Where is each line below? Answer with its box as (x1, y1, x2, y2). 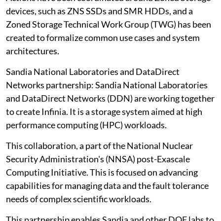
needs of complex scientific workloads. (6, 193, 151, 204)
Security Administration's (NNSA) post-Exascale (6, 153, 190, 164)
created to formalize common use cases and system (6, 32, 200, 43)
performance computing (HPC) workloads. (6, 119, 167, 130)
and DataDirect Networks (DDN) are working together (6, 92, 215, 104)
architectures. (6, 45, 59, 56)
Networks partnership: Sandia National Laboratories (6, 79, 208, 90)
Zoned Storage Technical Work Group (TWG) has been (6, 18, 211, 30)
